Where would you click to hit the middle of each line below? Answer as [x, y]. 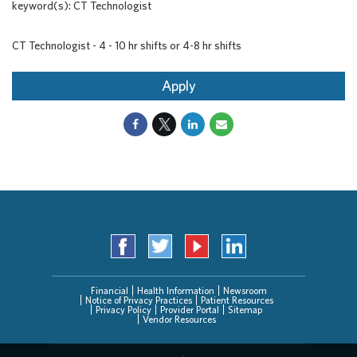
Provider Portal [190, 310]
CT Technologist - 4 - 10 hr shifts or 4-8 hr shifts [127, 45]
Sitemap [245, 310]
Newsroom [245, 291]
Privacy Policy [124, 310]
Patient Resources [237, 300]
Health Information [175, 291]
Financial [109, 291]
